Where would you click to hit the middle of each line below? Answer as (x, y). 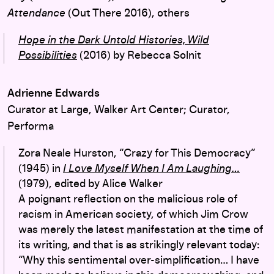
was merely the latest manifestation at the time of (141, 230)
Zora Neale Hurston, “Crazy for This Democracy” (137, 153)
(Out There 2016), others (128, 13)
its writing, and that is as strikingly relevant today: (139, 245)
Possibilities (48, 55)
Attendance (36, 13)
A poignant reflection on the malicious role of (128, 199)
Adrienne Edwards (54, 93)
